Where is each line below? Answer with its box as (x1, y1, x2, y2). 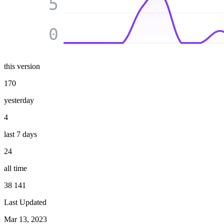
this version (4, 62, 40, 71)
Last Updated (4, 198, 46, 207)
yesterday (4, 96, 34, 105)
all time (4, 164, 27, 173)
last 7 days (4, 130, 37, 139)
